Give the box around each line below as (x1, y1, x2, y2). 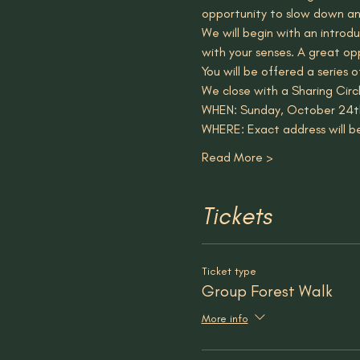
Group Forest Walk (201, 281, 333, 301)
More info (201, 311, 248, 325)
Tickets (201, 201, 272, 231)
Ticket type (201, 264, 256, 278)
